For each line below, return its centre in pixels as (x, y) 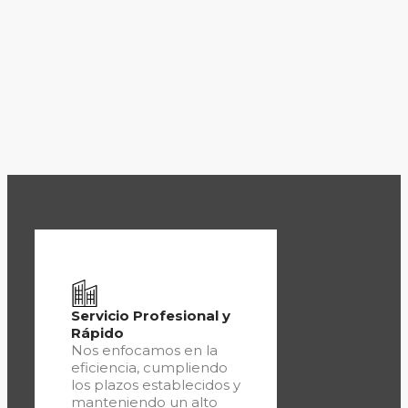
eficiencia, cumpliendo (149, 368)
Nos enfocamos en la (144, 351)
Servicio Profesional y (151, 316)
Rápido (97, 333)
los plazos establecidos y (156, 385)
